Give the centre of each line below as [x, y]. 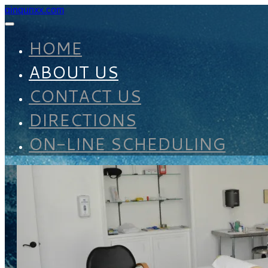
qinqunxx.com [34, 10]
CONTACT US [85, 96]
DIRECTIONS [83, 120]
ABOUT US [74, 72]
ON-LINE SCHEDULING [127, 144]
